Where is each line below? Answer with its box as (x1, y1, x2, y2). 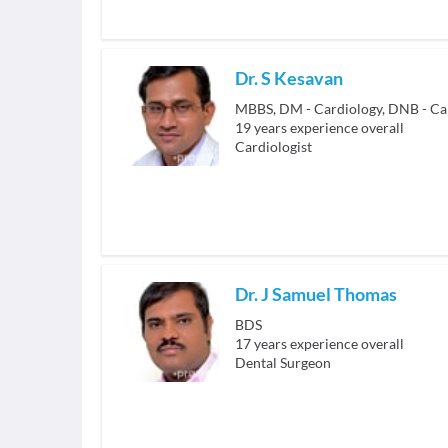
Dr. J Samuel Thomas (235, 283, 397, 306)
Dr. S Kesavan (235, 67, 343, 90)
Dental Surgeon (235, 354, 331, 372)
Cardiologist (235, 138, 312, 156)
